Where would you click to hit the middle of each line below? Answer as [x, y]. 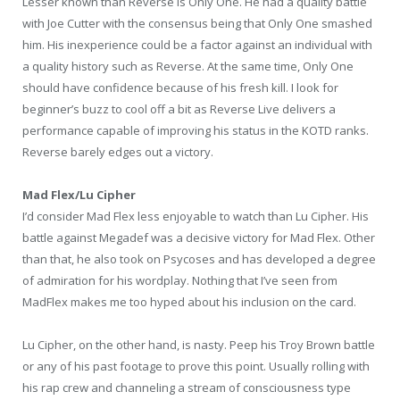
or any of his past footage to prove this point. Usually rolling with [196, 366]
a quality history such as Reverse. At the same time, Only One [188, 66]
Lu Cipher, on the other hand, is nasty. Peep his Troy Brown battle [199, 344]
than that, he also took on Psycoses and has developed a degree [199, 258]
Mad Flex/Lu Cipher [79, 194]
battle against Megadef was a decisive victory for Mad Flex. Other [199, 237]
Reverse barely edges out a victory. [118, 151]
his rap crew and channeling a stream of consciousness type [187, 387]
